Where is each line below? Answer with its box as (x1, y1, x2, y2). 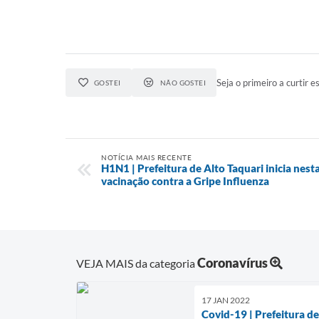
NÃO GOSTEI (159, 78, 206, 87)
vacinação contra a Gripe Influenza (101, 174, 269, 187)
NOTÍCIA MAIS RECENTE (101, 153, 192, 162)
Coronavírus (197, 254, 268, 271)
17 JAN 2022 (202, 294, 250, 305)
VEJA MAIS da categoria (76, 256, 197, 270)
